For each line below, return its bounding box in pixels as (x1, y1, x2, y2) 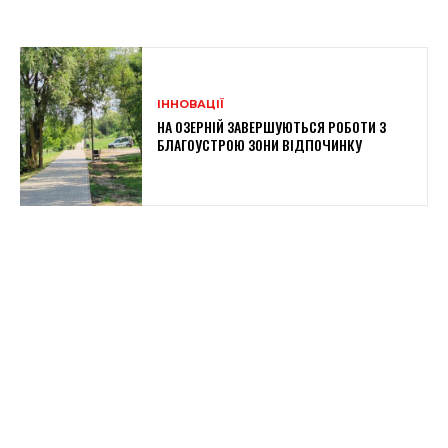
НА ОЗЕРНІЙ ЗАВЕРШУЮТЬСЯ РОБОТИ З (157, 115, 387, 137)
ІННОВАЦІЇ (157, 96, 225, 111)
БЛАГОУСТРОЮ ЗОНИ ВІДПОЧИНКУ (157, 133, 363, 155)
